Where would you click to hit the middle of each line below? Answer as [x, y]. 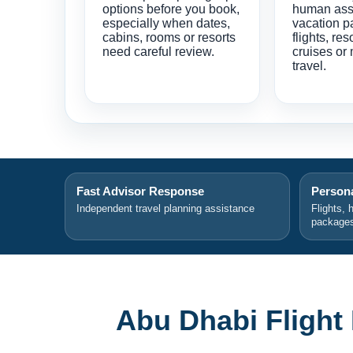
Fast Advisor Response [140, 191]
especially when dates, [166, 23]
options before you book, [171, 9]
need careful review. [158, 51]
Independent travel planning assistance [165, 208]
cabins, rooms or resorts [169, 37]
